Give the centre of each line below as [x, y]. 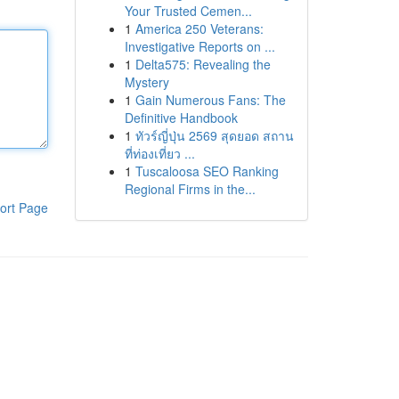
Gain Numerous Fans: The [210, 100]
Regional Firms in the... [190, 189]
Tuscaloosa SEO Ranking [207, 171]
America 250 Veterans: [199, 28]
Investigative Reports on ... [199, 46]
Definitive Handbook [181, 118]
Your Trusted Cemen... [188, 11]
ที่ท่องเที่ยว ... [159, 153]
